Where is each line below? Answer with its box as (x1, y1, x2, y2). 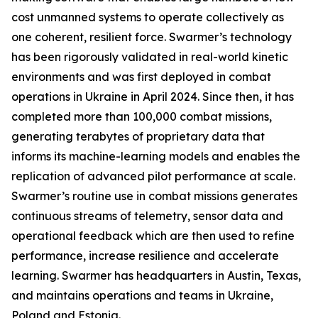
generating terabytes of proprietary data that (11, 128, 265, 143)
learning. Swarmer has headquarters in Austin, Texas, (11, 268, 301, 283)
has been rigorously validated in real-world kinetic (11, 49, 288, 64)
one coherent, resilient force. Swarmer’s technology (11, 29, 292, 44)
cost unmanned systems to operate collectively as (11, 9, 284, 24)
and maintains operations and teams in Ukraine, (11, 287, 273, 302)
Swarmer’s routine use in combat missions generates (11, 188, 297, 203)
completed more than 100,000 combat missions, (11, 109, 272, 124)
